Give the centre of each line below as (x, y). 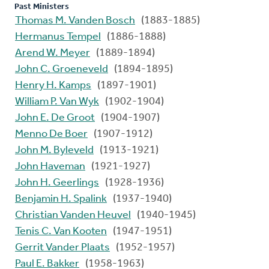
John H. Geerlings (57, 183)
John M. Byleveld (54, 150)
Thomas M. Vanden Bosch (75, 20)
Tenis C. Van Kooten (61, 231)
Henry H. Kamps (53, 85)
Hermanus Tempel (58, 37)
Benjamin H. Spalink (61, 199)
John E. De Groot (55, 118)
